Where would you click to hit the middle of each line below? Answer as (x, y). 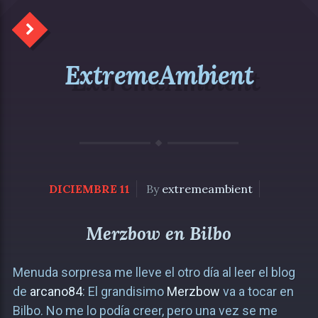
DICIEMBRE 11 (89, 189)
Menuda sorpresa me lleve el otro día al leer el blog (154, 272)
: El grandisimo (124, 291)
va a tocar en (257, 291)
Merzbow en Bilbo (159, 234)
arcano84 (56, 291)
